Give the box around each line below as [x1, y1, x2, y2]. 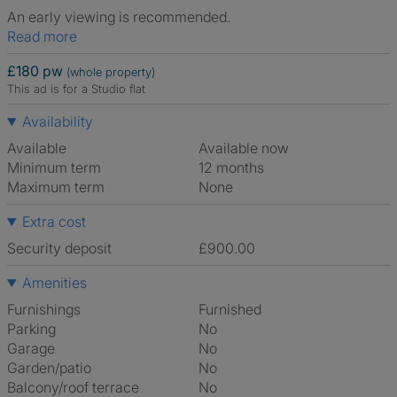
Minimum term [7, 159, 101, 176]
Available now [207, 139, 289, 157]
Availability [21, 113, 93, 130]
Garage [7, 339, 55, 357]
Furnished [206, 300, 261, 318]
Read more [16, 27, 77, 45]
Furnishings [7, 300, 81, 318]
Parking [7, 320, 56, 338]
